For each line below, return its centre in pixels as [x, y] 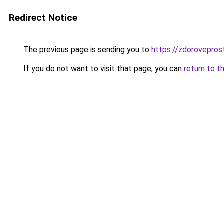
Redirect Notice [43, 18]
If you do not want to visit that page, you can [103, 69]
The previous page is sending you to [86, 50]
